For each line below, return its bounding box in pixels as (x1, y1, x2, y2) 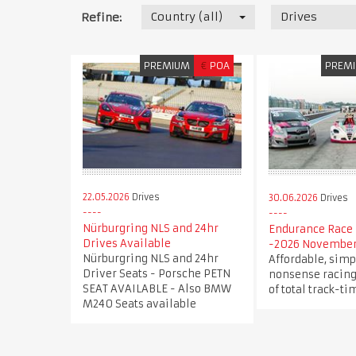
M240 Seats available (82, 296, 196, 311)
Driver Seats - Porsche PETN (82, 266, 230, 281)
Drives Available (82, 236, 171, 250)
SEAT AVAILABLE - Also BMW (82, 281, 231, 296)
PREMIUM (144, 60, 191, 72)
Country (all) (151, 10, 224, 24)
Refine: (81, 10, 122, 25)
